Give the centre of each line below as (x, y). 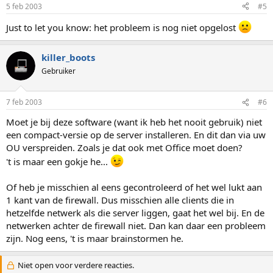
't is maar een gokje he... (58, 161)
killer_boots (68, 57)
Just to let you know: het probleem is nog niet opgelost (122, 27)
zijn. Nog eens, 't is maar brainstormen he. (95, 238)
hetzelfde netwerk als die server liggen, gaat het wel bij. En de (135, 213)
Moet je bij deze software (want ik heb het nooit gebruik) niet (134, 122)
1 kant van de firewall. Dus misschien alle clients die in (120, 200)
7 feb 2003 (24, 102)
